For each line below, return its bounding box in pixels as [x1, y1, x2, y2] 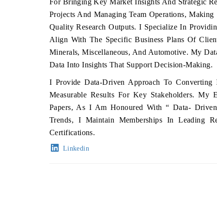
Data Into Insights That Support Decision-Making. [49, 61, 213, 69]
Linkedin [61, 145, 90, 152]
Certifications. [49, 128, 95, 137]
